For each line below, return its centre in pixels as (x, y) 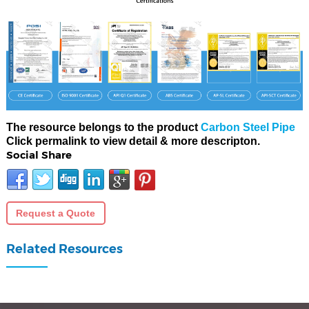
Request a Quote (56, 213)
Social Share (39, 155)
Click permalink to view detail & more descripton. (133, 141)
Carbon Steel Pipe (248, 128)
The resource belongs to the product (102, 128)
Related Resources (64, 249)
